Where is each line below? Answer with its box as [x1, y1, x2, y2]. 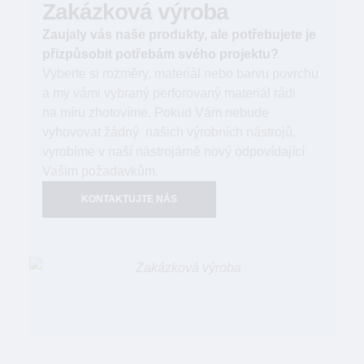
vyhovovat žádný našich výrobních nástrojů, [42, 125, 296, 139]
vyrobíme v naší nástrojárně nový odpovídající [42, 145, 305, 158]
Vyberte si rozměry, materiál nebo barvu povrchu [42, 67, 318, 80]
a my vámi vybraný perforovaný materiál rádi [42, 86, 296, 100]
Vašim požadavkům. [42, 164, 158, 178]
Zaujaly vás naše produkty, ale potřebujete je [42, 28, 316, 41]
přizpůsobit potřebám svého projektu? [42, 47, 279, 61]
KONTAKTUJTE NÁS [81, 193, 177, 205]
